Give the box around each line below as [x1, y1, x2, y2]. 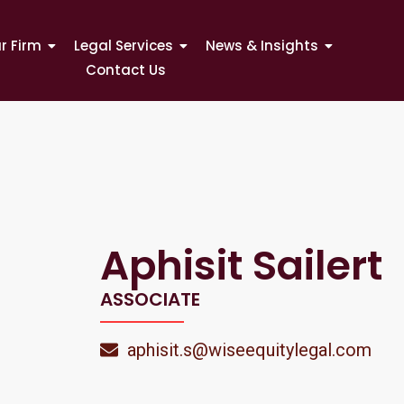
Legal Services [73, 36, 173, 55]
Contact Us [86, 60, 167, 79]
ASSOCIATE [99, 287, 200, 312]
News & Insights [205, 36, 318, 55]
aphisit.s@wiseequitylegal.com [126, 339, 372, 362]
